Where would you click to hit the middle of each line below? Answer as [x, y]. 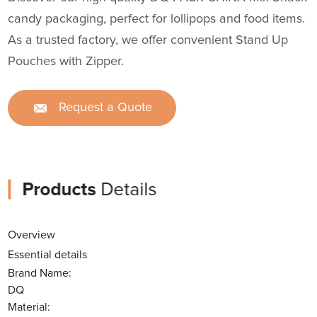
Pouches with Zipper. [66, 62]
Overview [32, 235]
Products [59, 190]
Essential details [48, 255]
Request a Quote [106, 108]
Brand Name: [40, 273]
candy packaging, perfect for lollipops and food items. [157, 19]
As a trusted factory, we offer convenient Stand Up [148, 41]
